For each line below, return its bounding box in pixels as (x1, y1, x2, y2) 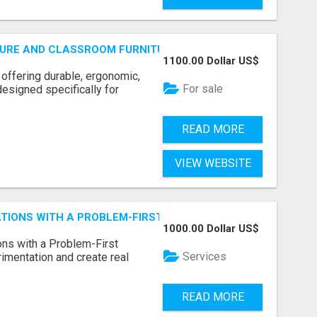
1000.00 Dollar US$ (163, 221, 260, 235)
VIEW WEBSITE (174, 156, 251, 170)
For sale (180, 81, 224, 96)
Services (180, 249, 227, 263)
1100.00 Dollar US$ (163, 54, 260, 68)
